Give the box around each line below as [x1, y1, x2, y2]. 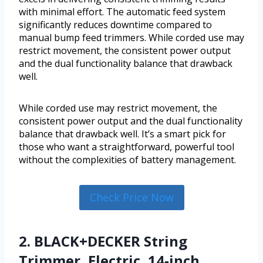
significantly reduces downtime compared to [19, 18, 212, 32]
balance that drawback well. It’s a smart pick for [19, 127, 226, 141]
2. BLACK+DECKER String [19, 231, 187, 251]
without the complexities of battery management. [19, 153, 236, 167]
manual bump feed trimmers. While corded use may [19, 31, 244, 45]
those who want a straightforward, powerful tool [19, 140, 234, 154]
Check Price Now [89, 190, 174, 205]
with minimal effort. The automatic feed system [19, 5, 225, 19]
